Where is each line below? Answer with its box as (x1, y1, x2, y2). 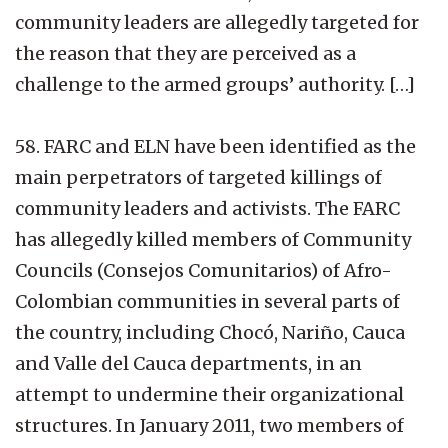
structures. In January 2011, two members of (15, 413, 404, 437)
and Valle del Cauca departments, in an (15, 351, 362, 375)
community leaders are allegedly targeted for (15, 10, 419, 34)
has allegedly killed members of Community (15, 227, 411, 251)
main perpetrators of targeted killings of (15, 165, 382, 189)
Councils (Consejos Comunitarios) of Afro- (15, 258, 392, 282)
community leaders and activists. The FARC (15, 196, 400, 220)
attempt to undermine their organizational (15, 382, 404, 406)
